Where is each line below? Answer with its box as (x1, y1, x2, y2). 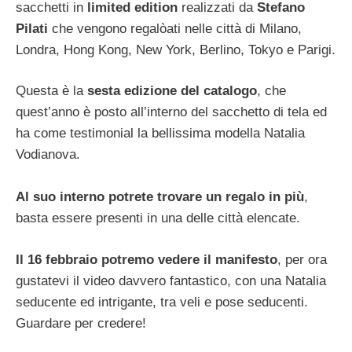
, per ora (277, 251, 327, 267)
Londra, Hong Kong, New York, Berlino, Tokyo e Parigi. (16, 42, 335, 57)
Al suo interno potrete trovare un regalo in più (16, 189, 304, 204)
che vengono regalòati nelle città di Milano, (48, 20, 302, 36)
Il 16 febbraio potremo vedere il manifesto (16, 251, 277, 267)
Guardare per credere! (16, 315, 146, 331)
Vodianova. (16, 147, 80, 162)
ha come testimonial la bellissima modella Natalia (16, 126, 305, 141)
